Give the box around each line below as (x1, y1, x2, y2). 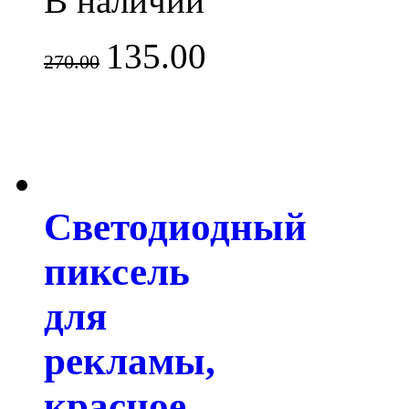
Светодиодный (44, 204, 307, 248)
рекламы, (44, 339, 215, 383)
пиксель (44, 249, 190, 293)
